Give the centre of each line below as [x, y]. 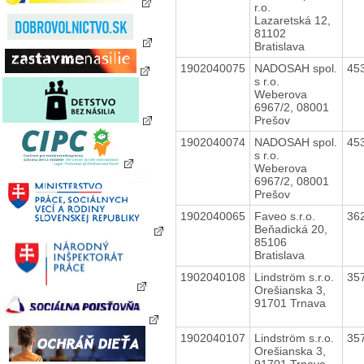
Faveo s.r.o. [284, 216]
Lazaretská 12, [292, 20]
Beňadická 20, [290, 229]
